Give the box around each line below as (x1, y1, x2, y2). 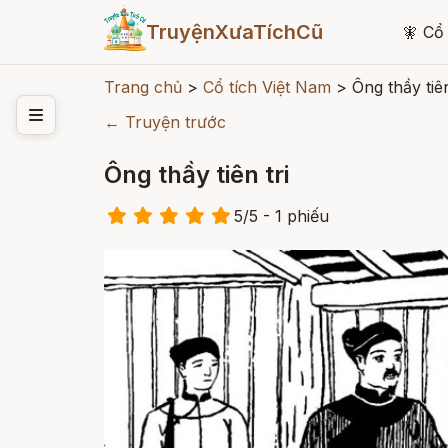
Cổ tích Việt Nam (203, 77, 331, 97)
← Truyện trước (104, 112, 226, 132)
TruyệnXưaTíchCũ (145, 20, 323, 44)
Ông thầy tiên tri (104, 160, 289, 189)
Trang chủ (104, 77, 182, 97)
